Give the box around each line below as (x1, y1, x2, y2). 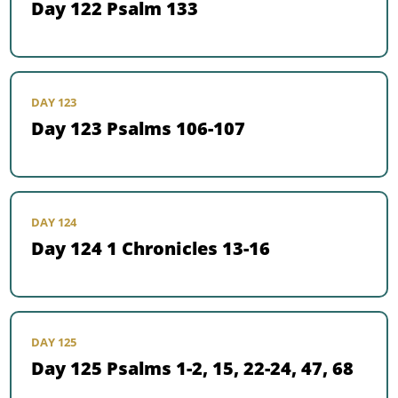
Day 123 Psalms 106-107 (31, 116, 246, 141)
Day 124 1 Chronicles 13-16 (31, 236, 271, 261)
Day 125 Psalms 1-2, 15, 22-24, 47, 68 (31, 356, 354, 381)
